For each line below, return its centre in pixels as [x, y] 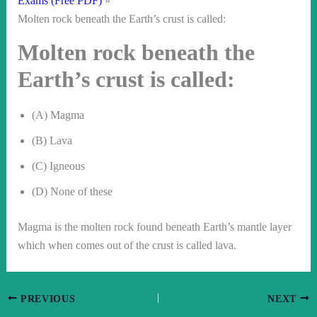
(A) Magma [58, 115]
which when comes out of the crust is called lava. [127, 246]
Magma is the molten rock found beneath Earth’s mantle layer [154, 227]
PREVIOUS [46, 299]
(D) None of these [72, 192]
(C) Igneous [58, 166]
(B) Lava [52, 141]
